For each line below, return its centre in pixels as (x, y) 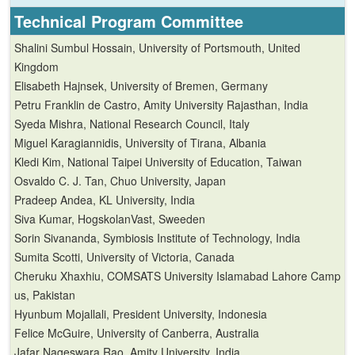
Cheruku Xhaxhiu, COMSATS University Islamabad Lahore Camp (177, 276)
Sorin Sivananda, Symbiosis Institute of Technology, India (157, 238)
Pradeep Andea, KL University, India (105, 200)
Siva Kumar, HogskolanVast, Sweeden (110, 219)
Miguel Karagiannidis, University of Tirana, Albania (140, 143)
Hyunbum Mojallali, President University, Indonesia (141, 314)
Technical (53, 21)
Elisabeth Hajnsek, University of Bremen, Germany (141, 86)
